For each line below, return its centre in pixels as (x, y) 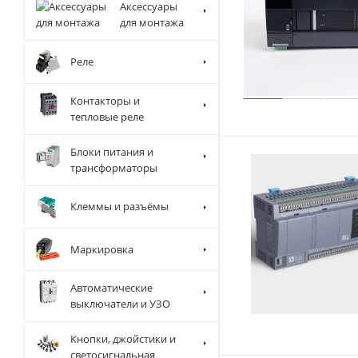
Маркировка (102, 249)
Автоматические (111, 288)
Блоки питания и (112, 151)
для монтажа (151, 22)
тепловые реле (107, 116)
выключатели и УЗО (120, 304)
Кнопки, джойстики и (123, 339)
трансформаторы (114, 167)
